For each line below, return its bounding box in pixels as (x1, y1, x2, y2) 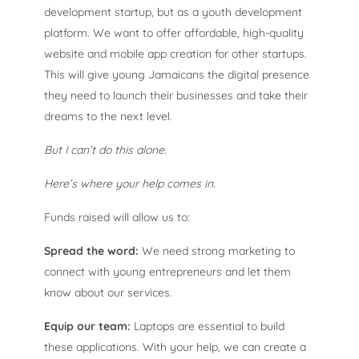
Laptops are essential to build (131, 319, 284, 333)
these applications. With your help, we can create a (44, 340, 306, 354)
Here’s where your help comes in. (44, 176, 216, 191)
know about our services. (44, 285, 172, 300)
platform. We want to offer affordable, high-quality (44, 26, 304, 40)
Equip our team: (44, 319, 131, 333)
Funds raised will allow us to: (44, 210, 190, 224)
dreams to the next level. (44, 109, 172, 123)
